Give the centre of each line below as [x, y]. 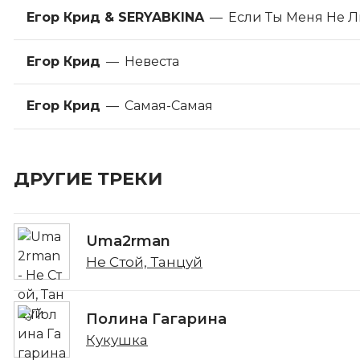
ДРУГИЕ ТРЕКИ [88, 178]
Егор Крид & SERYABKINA [115, 17]
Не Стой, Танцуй [144, 262]
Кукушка [117, 340]
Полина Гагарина [156, 319]
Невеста [152, 62]
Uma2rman [128, 241]
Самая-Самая [169, 106]
